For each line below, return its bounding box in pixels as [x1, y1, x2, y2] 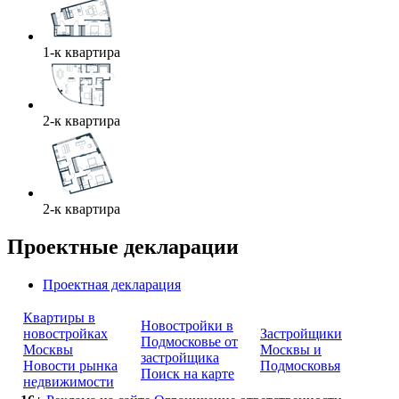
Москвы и [260, 341, 322, 357]
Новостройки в [141, 317, 233, 333]
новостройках [23, 325, 108, 341]
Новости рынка [23, 357, 118, 373]
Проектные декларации [7, 234, 239, 258]
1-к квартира [43, 44, 120, 60]
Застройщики [260, 325, 342, 341]
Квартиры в [23, 309, 95, 325]
